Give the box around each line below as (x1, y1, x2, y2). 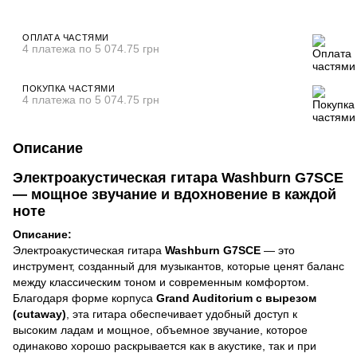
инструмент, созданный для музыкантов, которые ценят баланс (13, 259, 344, 273)
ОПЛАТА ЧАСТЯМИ (22, 32, 109, 42)
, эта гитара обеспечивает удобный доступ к (66, 307, 297, 320)
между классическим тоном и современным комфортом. (13, 275, 309, 288)
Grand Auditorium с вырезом (156, 291, 316, 304)
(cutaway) (13, 307, 66, 320)
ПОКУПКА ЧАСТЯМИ (22, 83, 116, 93)
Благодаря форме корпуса (13, 291, 156, 304)
